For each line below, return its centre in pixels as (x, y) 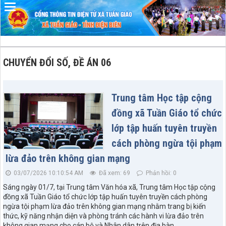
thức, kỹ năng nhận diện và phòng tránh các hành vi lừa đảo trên (103, 216)
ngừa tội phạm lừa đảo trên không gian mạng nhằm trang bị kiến (104, 206)
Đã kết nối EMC (44, 14)
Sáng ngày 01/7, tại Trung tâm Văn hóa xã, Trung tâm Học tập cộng (109, 187)
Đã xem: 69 (114, 173)
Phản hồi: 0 (160, 173)
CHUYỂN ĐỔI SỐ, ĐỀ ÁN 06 (57, 62)
